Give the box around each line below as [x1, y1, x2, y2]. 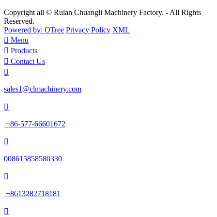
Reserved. [4, 17, 38, 26]
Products [11, 46, 37, 55]
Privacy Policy [66, 26, 110, 34]
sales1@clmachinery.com [4, 85, 81, 93]
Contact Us [11, 57, 45, 66]
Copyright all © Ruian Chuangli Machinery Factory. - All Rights [4, 8, 201, 17]
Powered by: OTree [4, 26, 64, 34]
